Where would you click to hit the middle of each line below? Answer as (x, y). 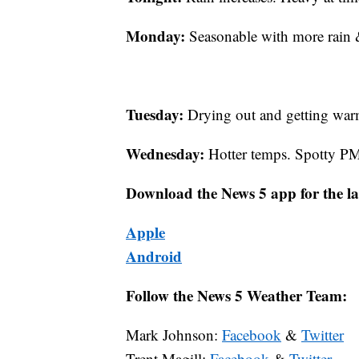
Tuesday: (157, 114)
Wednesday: (167, 153)
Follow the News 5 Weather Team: (236, 295)
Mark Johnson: (174, 334)
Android (154, 256)
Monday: (157, 35)
